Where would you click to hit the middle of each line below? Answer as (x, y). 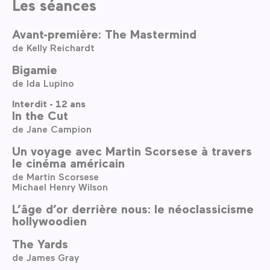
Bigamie (35, 69)
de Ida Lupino (43, 83)
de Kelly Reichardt (53, 47)
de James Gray (46, 257)
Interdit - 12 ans (49, 103)
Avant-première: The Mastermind (104, 33)
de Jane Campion (52, 129)
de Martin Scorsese (55, 177)
